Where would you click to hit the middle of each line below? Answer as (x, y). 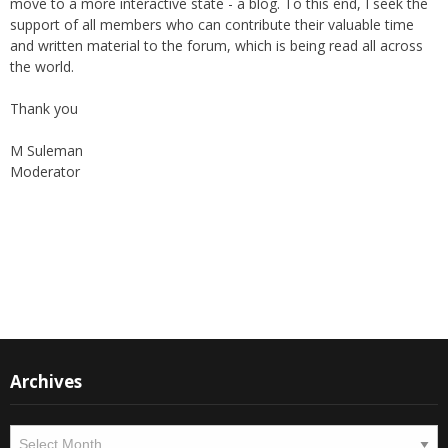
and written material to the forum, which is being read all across (216, 46)
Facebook (118, 282)
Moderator (45, 172)
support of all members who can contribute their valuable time (212, 25)
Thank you (44, 109)
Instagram (77, 282)
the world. (42, 67)
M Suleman (46, 151)
